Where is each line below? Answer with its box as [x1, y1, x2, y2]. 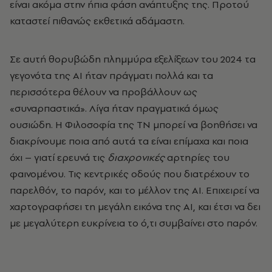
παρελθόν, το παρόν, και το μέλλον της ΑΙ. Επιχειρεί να [10, 183, 259, 197]
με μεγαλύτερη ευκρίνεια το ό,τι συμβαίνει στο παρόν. [10, 216, 257, 229]
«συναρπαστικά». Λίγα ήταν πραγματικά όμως [10, 101, 219, 115]
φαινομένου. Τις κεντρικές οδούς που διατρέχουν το [10, 166, 250, 180]
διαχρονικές [107, 150, 165, 164]
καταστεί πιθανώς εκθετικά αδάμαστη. [10, 13, 189, 27]
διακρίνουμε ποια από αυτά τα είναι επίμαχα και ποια [10, 134, 248, 148]
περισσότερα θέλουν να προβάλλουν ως [10, 84, 197, 98]
